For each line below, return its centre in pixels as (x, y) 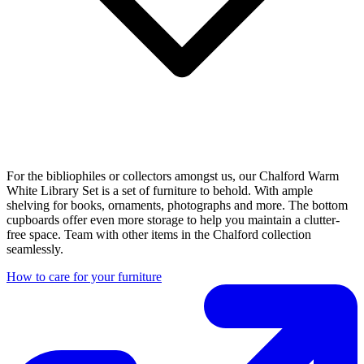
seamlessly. (35, 249)
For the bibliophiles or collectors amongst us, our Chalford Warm (173, 175)
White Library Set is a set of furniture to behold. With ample (160, 190)
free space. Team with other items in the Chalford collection (159, 234)
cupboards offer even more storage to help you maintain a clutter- (173, 219)
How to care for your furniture (84, 276)
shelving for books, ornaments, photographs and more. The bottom (177, 205)
